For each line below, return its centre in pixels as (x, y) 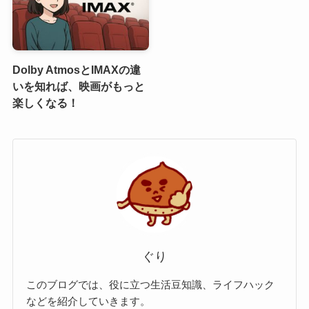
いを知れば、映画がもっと (78, 86)
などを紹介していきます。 (89, 301)
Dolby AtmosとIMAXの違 (76, 69)
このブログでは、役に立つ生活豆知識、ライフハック (151, 285)
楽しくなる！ (45, 102)
